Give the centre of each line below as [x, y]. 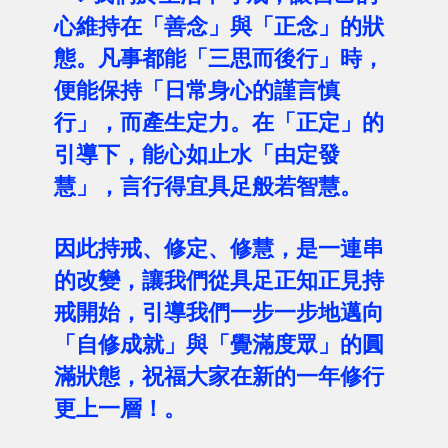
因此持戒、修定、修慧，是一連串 [218, 248]
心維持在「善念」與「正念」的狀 [218, 26]
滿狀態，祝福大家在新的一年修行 [218, 376]
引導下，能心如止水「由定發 [196, 154]
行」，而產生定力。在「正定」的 [218, 122]
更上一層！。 [119, 408]
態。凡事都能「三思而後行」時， [218, 58]
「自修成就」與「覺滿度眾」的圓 [218, 344]
